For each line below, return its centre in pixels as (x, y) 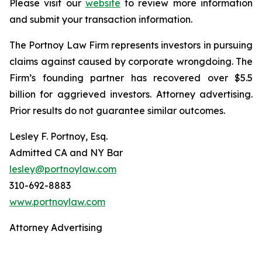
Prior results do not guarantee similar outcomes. (117, 111)
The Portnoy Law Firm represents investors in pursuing (131, 45)
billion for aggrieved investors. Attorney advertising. (131, 94)
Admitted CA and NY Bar (66, 153)
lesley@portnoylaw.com (63, 169)
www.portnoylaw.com (57, 202)
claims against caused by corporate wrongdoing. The (131, 61)
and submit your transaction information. (101, 19)
